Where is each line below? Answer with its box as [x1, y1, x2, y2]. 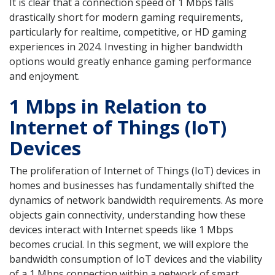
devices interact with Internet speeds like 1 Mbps [9, 222, 233, 236]
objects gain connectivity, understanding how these [9, 207, 246, 222]
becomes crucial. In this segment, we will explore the [9, 237, 249, 251]
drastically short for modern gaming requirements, [9, 10, 243, 24]
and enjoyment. [9, 69, 80, 83]
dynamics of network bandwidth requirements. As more [9, 193, 263, 207]
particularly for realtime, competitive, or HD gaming [9, 25, 247, 39]
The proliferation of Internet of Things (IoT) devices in [9, 163, 260, 177]
